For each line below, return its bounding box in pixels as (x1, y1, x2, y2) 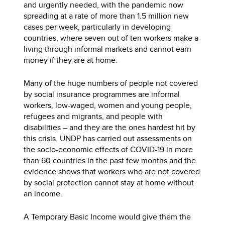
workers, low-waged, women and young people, (24, 99, 192, 111)
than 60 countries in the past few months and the (24, 155, 196, 166)
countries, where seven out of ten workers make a (24, 32, 199, 44)
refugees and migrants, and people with (24, 110, 163, 122)
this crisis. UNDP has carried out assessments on (24, 133, 192, 144)
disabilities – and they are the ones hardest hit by (24, 122, 196, 133)
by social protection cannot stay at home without (24, 177, 194, 188)
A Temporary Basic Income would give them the (24, 211, 191, 222)
